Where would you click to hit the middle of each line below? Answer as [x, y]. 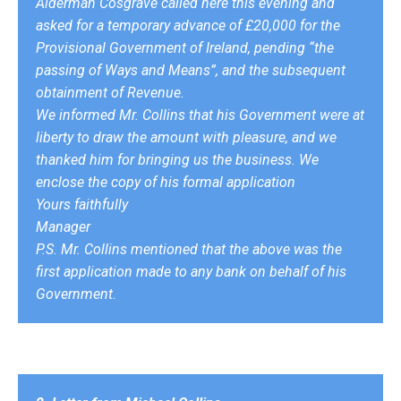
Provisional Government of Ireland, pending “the [185, 47]
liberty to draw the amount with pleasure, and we [186, 137]
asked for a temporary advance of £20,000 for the [188, 25]
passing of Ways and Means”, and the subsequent [191, 70]
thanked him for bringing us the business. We [177, 159]
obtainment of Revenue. [110, 92]
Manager [63, 226]
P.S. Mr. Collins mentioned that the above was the [189, 249]
